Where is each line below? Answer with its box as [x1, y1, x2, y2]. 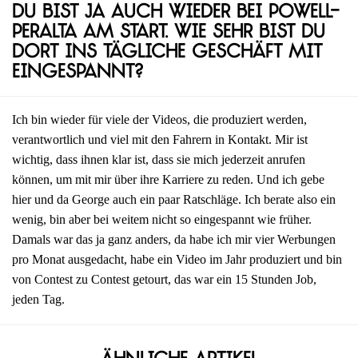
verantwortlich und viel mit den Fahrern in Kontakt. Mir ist [12, 133, 308, 147]
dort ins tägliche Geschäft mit [12, 44, 322, 63]
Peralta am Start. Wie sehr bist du [12, 24, 325, 43]
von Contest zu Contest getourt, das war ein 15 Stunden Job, [12, 272, 316, 287]
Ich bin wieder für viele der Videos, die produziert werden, [12, 113, 307, 127]
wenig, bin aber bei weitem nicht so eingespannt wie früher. [12, 213, 312, 227]
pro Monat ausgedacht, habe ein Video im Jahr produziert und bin [12, 253, 342, 267]
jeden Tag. [12, 292, 65, 307]
